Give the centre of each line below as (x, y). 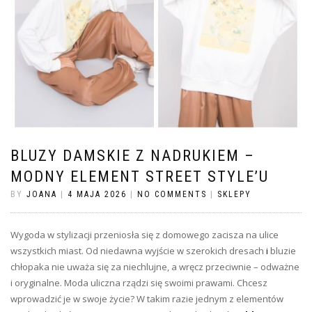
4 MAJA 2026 (97, 194)
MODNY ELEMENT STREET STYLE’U (140, 176)
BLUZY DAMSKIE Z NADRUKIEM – (133, 155)
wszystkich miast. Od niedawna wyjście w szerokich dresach (138, 250)
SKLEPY (234, 194)
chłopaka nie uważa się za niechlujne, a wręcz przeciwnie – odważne (155, 266)
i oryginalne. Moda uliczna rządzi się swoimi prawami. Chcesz (139, 282)
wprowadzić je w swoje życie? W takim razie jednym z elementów (147, 298)
